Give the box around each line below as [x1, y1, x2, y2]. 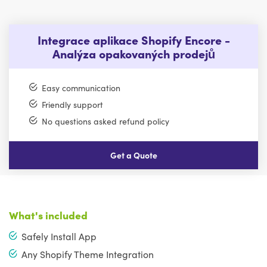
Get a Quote [110, 148, 157, 161]
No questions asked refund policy [41, 115, 169, 128]
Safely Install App [21, 229, 97, 243]
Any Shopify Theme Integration [21, 247, 154, 260]
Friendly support [41, 98, 103, 111]
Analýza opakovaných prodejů [52, 45, 215, 61]
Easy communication [41, 82, 120, 94]
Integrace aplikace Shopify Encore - [37, 32, 230, 48]
